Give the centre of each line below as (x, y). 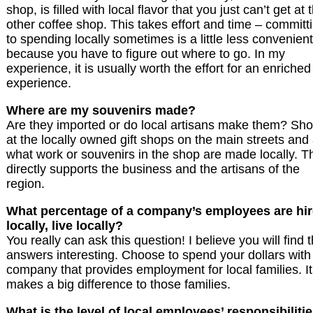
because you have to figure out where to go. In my (146, 54)
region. (26, 184)
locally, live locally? (65, 226)
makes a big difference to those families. (118, 285)
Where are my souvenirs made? (101, 111)
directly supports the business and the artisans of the (153, 169)
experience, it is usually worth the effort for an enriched (159, 69)
